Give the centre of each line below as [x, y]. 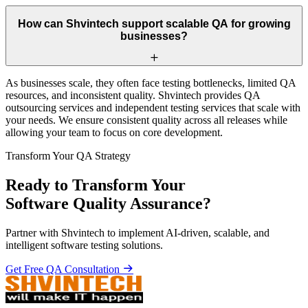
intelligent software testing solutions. [84, 245]
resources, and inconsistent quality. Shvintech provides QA [133, 95]
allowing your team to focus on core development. [114, 132]
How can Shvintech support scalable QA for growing [154, 24]
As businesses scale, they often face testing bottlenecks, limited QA [151, 82]
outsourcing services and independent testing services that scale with [153, 107]
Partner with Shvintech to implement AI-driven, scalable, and [137, 232]
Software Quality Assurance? [108, 203]
